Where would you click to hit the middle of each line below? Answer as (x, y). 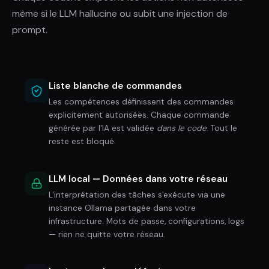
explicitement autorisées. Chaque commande (139, 115)
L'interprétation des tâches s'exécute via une (137, 195)
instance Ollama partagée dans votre (122, 208)
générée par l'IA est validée (103, 128)
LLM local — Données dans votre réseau (138, 179)
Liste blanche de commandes (115, 86)
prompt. (30, 30)
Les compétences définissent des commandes (141, 101)
